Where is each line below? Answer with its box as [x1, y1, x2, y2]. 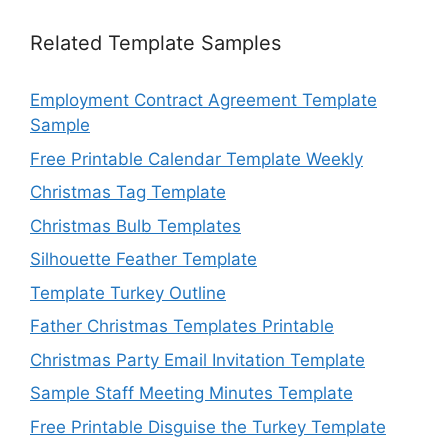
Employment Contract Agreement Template [30, 90, 377, 111]
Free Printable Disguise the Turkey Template [30, 416, 386, 437]
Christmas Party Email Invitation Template [30, 349, 365, 370]
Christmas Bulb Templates [30, 215, 241, 236]
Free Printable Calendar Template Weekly [30, 148, 363, 169]
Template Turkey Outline [30, 282, 226, 303]
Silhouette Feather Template [30, 249, 257, 270]
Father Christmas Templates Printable [30, 316, 334, 337]
